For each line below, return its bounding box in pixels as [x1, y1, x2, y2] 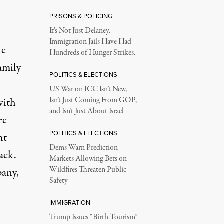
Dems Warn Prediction [49, 142, 118, 153]
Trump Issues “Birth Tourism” [49, 212, 138, 223]
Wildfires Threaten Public [49, 164, 126, 175]
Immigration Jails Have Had [49, 36, 131, 47]
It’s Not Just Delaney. [49, 25, 110, 36]
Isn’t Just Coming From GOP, [49, 95, 137, 106]
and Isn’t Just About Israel [49, 106, 124, 117]
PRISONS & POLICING [49, 11, 112, 21]
